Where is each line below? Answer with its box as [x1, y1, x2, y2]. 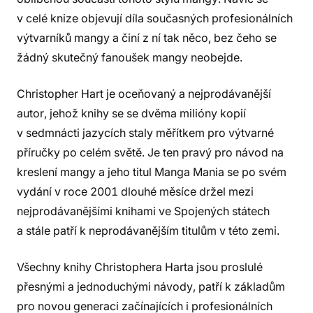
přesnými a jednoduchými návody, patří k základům [17, 279, 285, 293]
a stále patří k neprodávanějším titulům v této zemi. [17, 224, 279, 238]
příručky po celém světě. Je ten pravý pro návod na [17, 145, 284, 159]
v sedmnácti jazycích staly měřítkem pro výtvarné [17, 126, 274, 140]
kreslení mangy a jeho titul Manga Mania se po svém [17, 165, 286, 179]
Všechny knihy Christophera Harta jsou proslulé [17, 260, 263, 274]
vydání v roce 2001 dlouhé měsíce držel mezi [17, 184, 254, 198]
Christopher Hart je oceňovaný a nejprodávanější [17, 87, 271, 101]
